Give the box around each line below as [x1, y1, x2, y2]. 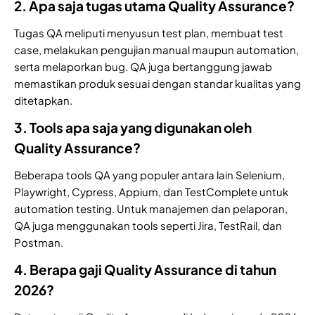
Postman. [14, 236, 63, 250]
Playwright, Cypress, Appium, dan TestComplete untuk [14, 185, 288, 199]
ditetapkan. [14, 94, 72, 108]
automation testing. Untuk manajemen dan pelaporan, [14, 202, 288, 216]
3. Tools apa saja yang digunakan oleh [14, 119, 252, 136]
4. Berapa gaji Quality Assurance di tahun [14, 261, 276, 278]
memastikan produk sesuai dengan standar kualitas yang [14, 77, 301, 91]
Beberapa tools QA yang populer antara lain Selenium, [14, 168, 285, 182]
